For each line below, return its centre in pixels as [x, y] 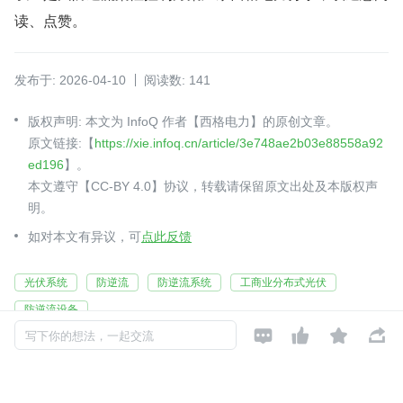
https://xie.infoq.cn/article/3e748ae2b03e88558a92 [239, 143]
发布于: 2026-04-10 [70, 81]
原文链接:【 [61, 143]
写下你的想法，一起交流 [90, 336]
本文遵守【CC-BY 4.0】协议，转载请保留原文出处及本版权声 [203, 187]
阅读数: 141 [177, 81]
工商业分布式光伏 [283, 283]
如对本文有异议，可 [85, 237]
